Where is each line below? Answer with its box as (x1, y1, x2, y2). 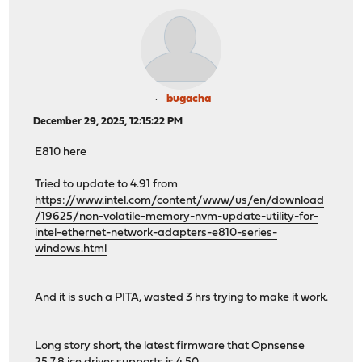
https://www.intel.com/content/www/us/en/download (35, 195, 325, 208)
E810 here (35, 146, 87, 159)
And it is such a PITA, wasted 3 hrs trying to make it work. (35, 292, 329, 305)
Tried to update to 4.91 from (35, 179, 179, 192)
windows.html (35, 243, 107, 256)
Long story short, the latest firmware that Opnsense (35, 340, 305, 353)
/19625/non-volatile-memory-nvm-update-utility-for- (35, 211, 319, 224)
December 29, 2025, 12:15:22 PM (33, 116, 183, 127)
